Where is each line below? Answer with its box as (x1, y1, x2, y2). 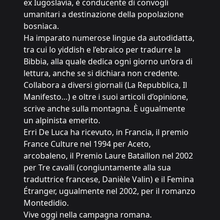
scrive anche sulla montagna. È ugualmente (24, 103, 185, 114)
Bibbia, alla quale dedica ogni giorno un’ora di (24, 56, 192, 67)
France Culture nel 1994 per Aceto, (24, 138, 151, 149)
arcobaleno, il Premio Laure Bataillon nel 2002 (24, 150, 193, 161)
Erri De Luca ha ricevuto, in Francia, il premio (24, 127, 189, 137)
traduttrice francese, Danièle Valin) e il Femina (24, 174, 194, 185)
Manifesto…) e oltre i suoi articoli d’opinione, (24, 91, 188, 102)
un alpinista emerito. (24, 115, 100, 126)
